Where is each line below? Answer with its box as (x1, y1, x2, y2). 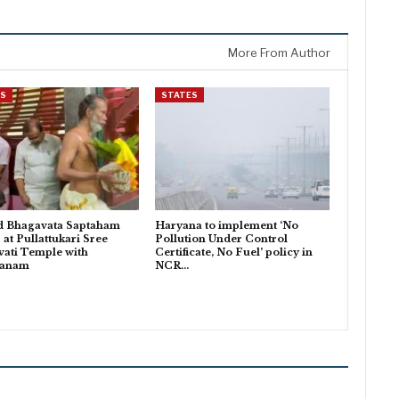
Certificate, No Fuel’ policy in (154, 245, 313, 258)
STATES (160, 90, 198, 101)
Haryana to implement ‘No (154, 218, 298, 232)
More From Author (228, 45, 331, 61)
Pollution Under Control (154, 232, 288, 245)
